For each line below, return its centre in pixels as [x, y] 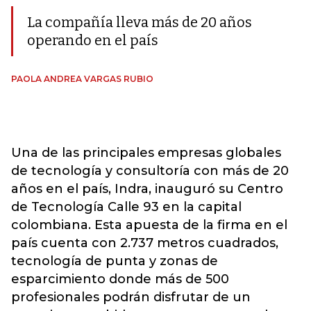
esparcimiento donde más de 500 [120, 279]
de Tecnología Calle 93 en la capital [126, 207]
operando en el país [93, 40]
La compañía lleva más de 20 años [140, 22]
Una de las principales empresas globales [146, 153]
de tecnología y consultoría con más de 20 [150, 171]
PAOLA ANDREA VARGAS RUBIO [82, 79]
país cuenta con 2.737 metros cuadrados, [145, 243]
